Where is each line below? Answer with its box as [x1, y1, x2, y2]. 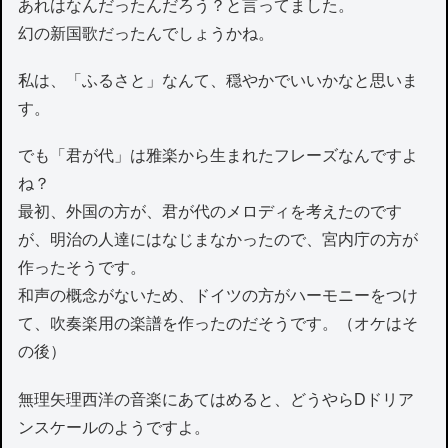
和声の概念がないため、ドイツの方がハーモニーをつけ [18, 287, 419, 305]
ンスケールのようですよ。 [18, 418, 211, 436]
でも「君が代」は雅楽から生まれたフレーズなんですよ [18, 147, 419, 165]
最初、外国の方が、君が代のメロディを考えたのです [18, 203, 403, 221]
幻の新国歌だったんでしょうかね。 [18, 24, 275, 42]
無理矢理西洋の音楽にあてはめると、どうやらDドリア [18, 390, 415, 408]
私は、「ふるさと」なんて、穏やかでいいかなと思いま [18, 72, 419, 90]
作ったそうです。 [18, 259, 147, 277]
